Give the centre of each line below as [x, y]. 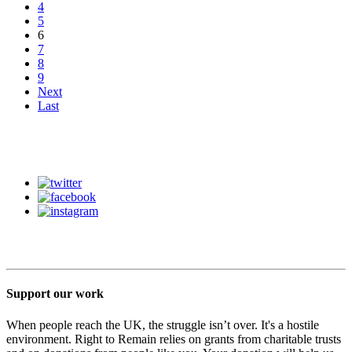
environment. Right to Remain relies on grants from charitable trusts [174, 339]
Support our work [55, 294]
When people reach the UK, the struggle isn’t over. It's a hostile [163, 324]
